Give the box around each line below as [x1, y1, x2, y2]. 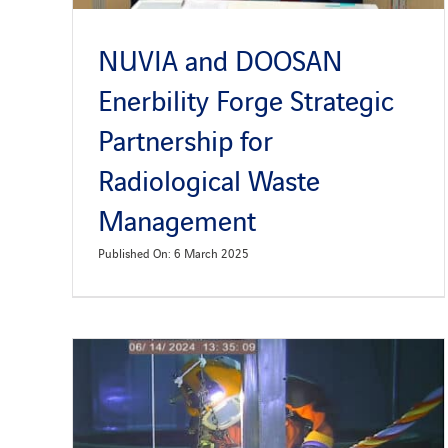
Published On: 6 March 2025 [97, 244, 249, 262]
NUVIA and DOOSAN [97, 39, 343, 80]
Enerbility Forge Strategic [97, 79, 394, 120]
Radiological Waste [97, 159, 320, 200]
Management [97, 199, 256, 240]
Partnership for [97, 119, 273, 160]
